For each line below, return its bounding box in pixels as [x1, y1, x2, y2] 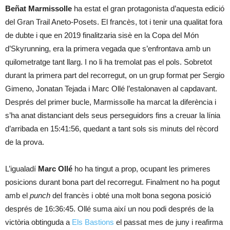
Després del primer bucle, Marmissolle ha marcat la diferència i [5, 98, 216, 106]
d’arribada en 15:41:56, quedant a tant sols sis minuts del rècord [5, 124, 218, 133]
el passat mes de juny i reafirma [114, 218, 223, 226]
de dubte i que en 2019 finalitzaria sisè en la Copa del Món [5, 31, 199, 40]
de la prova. [5, 138, 44, 146]
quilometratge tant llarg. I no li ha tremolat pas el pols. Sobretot [5, 57, 212, 66]
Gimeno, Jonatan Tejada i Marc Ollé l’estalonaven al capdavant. [5, 84, 217, 93]
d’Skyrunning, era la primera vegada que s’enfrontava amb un [5, 44, 210, 53]
